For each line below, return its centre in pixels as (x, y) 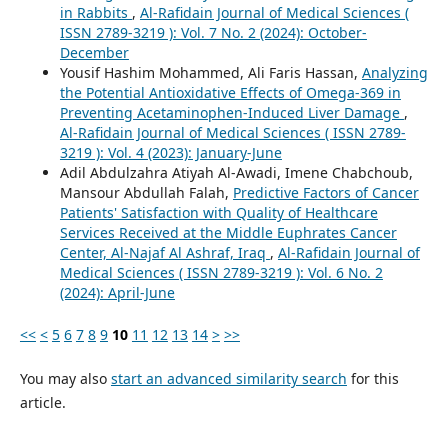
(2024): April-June (117, 293)
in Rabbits (95, 13)
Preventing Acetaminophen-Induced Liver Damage (231, 113)
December (94, 53)
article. (42, 403)
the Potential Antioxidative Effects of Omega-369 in (230, 93)
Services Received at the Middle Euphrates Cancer (228, 233)
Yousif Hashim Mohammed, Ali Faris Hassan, (210, 73)
